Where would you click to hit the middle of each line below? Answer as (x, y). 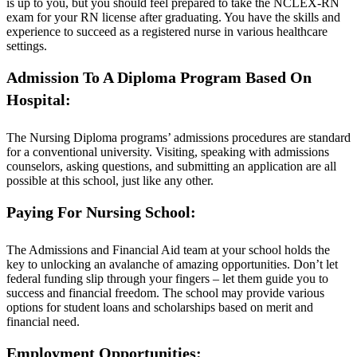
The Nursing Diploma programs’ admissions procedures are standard (178, 137)
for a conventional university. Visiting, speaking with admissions (168, 152)
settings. (27, 46)
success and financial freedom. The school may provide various (165, 293)
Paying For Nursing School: (101, 212)
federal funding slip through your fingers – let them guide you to (167, 279)
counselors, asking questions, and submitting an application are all (171, 166)
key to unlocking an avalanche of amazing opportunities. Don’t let (172, 264)
